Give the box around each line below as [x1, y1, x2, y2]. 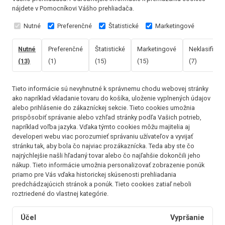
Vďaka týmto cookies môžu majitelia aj [79, 123, 190, 131]
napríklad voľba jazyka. [12, 123, 78, 131]
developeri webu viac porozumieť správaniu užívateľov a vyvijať [12, 133, 193, 140]
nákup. [12, 161, 31, 169]
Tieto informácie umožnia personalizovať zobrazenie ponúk [33, 161, 204, 169]
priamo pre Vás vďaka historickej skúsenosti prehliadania [12, 171, 176, 178]
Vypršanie [170, 213, 204, 222]
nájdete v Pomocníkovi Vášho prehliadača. [12, 5, 134, 12]
